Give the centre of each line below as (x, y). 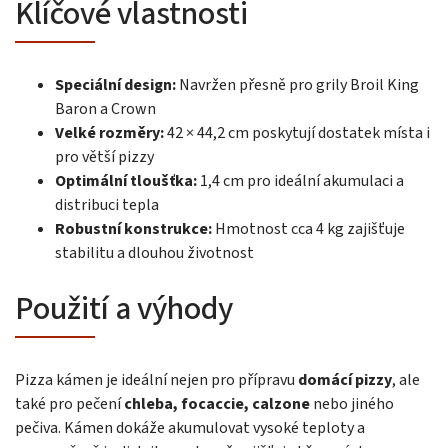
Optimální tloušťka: (126, 180)
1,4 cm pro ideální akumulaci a (300, 180)
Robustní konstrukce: (133, 228)
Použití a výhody (124, 308)
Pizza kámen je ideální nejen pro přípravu (156, 379)
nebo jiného (352, 403)
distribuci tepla (107, 204)
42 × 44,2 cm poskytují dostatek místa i (297, 132)
